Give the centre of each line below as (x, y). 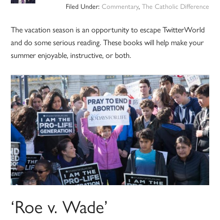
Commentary (120, 6)
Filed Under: (83, 6)
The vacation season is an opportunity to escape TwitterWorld (108, 29)
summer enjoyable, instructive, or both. (71, 55)
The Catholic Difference (175, 6)
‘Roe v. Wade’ (59, 206)
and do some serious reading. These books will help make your (108, 42)
